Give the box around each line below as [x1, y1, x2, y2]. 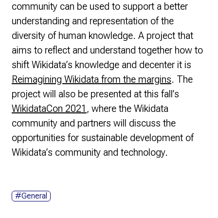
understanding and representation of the [12, 15, 174, 27]
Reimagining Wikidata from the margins [12, 73, 171, 85]
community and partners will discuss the [12, 117, 176, 129]
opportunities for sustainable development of [12, 132, 194, 144]
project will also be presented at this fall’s [12, 88, 179, 100]
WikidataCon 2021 [12, 103, 87, 114]
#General [15, 191, 47, 200]
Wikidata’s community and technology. [12, 146, 170, 158]
